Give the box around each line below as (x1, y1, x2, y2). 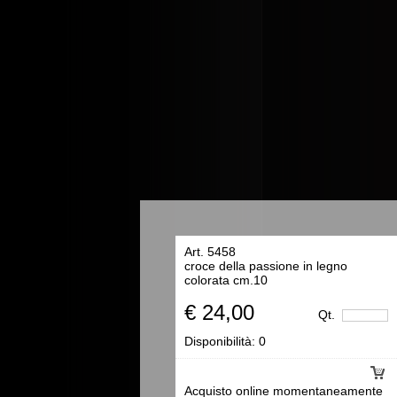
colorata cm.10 (184, 273, 268, 287)
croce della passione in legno (184, 259, 347, 273)
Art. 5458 (184, 245, 236, 259)
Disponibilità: (184, 334, 259, 348)
